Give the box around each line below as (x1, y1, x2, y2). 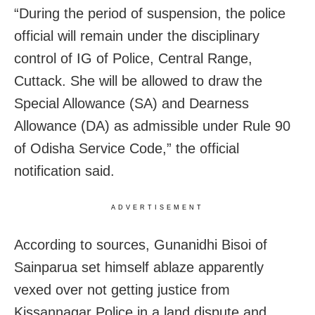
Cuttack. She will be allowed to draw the (14, 72, 262, 89)
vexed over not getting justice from (14, 281, 230, 297)
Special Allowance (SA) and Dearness (14, 95, 249, 111)
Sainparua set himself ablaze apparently (14, 259, 264, 275)
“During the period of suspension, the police (14, 5, 285, 21)
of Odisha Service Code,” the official (14, 140, 239, 156)
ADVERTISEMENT (111, 203, 204, 211)
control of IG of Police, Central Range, (14, 50, 252, 66)
